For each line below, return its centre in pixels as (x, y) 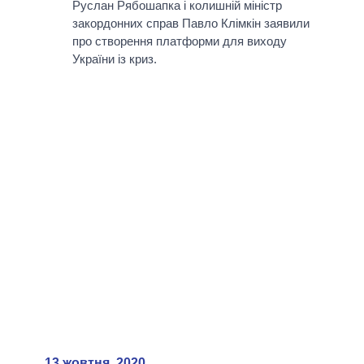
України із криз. (114, 59)
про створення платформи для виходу (179, 41)
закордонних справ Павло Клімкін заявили (191, 24)
